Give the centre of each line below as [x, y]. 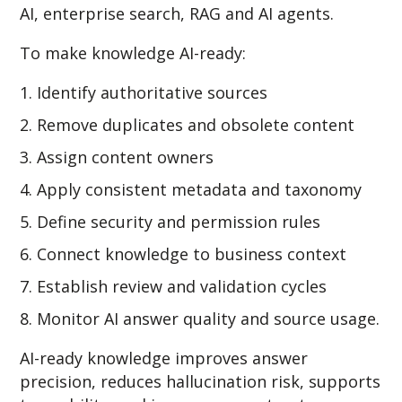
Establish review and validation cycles [182, 287]
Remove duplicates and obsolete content [196, 125]
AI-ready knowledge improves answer [164, 358]
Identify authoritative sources [153, 93]
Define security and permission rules [179, 222]
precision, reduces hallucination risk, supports [201, 382]
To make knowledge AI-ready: [133, 53]
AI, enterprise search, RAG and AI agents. [177, 14]
